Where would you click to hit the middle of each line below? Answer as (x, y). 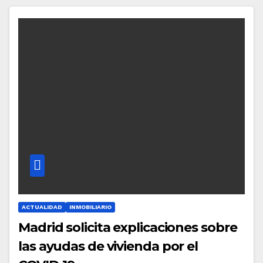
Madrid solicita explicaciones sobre (128, 227)
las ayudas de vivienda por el (108, 246)
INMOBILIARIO (90, 207)
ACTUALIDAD (42, 207)
